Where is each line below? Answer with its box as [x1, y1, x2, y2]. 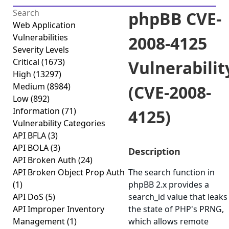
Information [13, 105, 62, 117]
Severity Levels [13, 44, 69, 55]
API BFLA [13, 130, 48, 141]
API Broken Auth [13, 154, 78, 166]
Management [13, 216, 67, 227]
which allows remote [128, 216, 209, 227]
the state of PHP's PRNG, [128, 203, 224, 215]
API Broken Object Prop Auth [13, 167, 125, 178]
